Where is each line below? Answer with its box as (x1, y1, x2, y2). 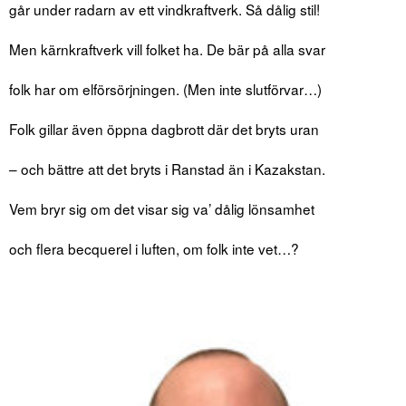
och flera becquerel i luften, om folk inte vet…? (9, 238, 299, 259)
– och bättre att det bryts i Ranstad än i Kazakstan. (9, 159, 325, 179)
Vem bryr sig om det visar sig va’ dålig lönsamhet (9, 198, 314, 219)
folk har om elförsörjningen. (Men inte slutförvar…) (9, 79, 322, 100)
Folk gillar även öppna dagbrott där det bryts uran (9, 119, 319, 140)
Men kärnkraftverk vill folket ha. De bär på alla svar (9, 39, 325, 60)
